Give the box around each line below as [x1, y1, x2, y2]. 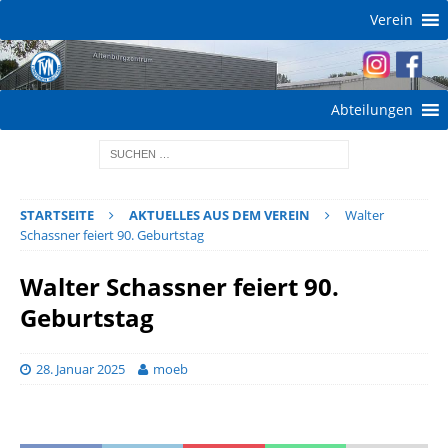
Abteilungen [331, 99, 413, 119]
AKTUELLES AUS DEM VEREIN [129, 205, 310, 224]
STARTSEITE [20, 205, 94, 224]
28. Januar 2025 [36, 359, 125, 378]
